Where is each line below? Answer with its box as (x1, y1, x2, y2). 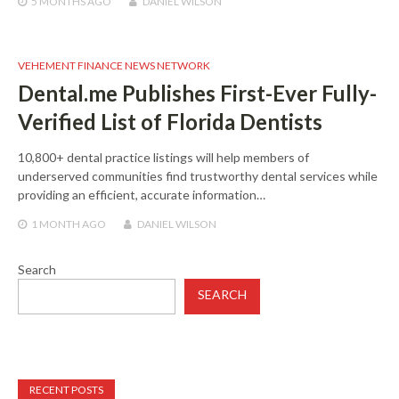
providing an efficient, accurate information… (18, 187, 265, 203)
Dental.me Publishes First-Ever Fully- (18, 80, 377, 107)
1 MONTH (31, 217, 80, 232)
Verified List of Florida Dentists (18, 109, 322, 135)
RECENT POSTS (29, 383, 103, 397)
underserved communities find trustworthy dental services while (18, 168, 378, 184)
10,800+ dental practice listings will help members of (18, 150, 309, 166)
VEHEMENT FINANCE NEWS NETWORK (18, 59, 210, 73)
